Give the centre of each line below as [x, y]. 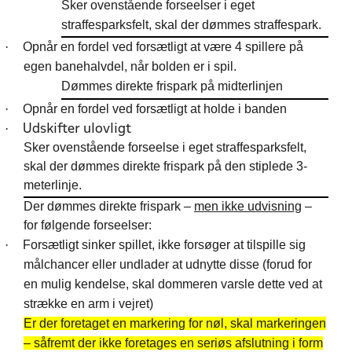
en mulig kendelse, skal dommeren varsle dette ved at [173, 284]
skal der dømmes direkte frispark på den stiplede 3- [165, 166]
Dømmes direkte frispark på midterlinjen [172, 86]
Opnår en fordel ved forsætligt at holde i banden [155, 108]
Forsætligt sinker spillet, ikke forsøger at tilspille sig [164, 244]
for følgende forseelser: [88, 225]
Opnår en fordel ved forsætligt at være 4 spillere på [163, 47]
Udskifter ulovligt [77, 129]
